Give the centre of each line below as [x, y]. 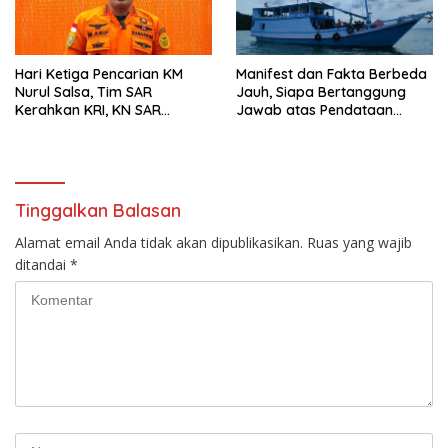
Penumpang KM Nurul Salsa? [331, 127]
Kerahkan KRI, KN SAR [88, 109]
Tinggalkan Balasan [98, 210]
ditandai [42, 264]
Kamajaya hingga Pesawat [105, 127]
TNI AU [37, 145]
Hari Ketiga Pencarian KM [99, 73]
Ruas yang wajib [359, 242]
